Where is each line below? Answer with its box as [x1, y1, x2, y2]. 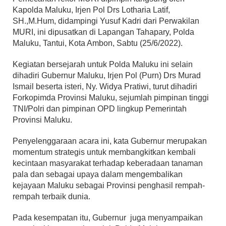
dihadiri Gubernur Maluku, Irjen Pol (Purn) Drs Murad [13, 71, 201, 80]
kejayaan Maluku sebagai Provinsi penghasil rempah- [13, 181, 205, 190]
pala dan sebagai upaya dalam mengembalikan [13, 170, 183, 179]
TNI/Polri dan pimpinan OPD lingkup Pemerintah [13, 104, 187, 114]
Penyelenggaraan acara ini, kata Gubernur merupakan [13, 137, 207, 146]
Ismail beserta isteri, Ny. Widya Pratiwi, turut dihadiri [13, 82, 197, 91]
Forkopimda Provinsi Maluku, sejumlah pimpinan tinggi [13, 93, 209, 102]
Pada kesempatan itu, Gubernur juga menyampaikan [13, 213, 203, 222]
